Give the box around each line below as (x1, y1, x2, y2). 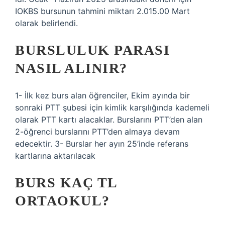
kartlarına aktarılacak (15, 151, 95, 161)
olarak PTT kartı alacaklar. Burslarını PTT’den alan (15, 115, 202, 125)
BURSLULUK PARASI (15, 42, 170, 58)
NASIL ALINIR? (15, 60, 128, 76)
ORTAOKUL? (15, 193, 110, 208)
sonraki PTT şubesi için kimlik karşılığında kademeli (15, 102, 209, 113)
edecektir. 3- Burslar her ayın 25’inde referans (15, 139, 188, 149)
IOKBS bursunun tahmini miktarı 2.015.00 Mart (15, 6, 190, 16)
